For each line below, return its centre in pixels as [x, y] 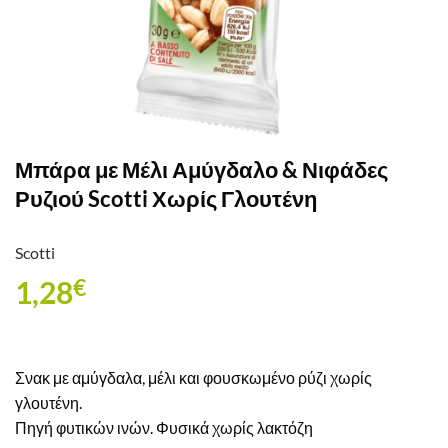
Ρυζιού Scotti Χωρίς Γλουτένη [166, 198]
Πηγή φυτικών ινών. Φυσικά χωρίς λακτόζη [164, 427]
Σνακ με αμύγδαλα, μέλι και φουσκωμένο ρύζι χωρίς [193, 377]
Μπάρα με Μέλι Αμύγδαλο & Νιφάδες [201, 169]
